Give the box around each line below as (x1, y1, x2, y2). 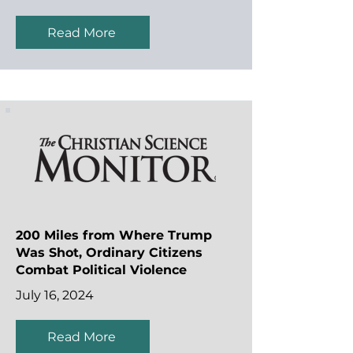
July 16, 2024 (16, 288, 94, 303)
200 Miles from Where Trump (16, 228, 212, 243)
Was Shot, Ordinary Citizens (16, 245, 203, 260)
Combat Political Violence (16, 262, 187, 277)
